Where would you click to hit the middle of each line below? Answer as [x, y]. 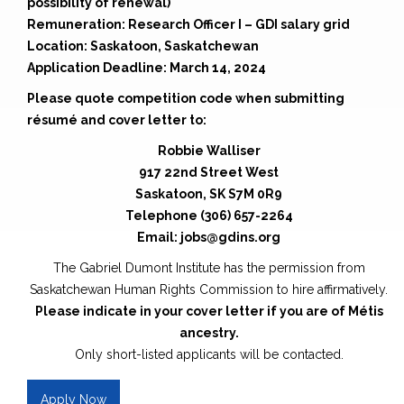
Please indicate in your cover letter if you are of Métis [209, 312]
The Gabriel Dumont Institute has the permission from [209, 268]
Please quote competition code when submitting [186, 99]
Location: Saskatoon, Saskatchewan [143, 46]
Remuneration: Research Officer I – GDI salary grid [188, 25]
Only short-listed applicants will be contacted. [209, 355]
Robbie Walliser [209, 151]
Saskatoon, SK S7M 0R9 [209, 194]
